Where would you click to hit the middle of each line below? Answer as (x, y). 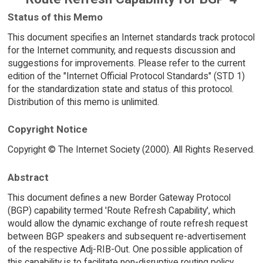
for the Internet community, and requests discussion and (121, 50)
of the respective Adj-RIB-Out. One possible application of (125, 249)
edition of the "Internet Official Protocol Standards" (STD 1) (126, 76)
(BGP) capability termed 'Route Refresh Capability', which (121, 210)
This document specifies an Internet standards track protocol (131, 37)
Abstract (28, 177)
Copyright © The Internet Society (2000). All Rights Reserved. (131, 150)
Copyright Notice (47, 129)
